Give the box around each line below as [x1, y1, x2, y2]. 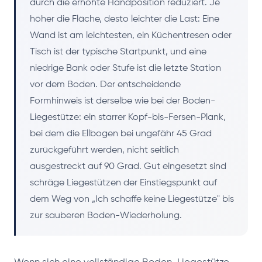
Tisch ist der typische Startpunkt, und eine [30, 47, 206, 57]
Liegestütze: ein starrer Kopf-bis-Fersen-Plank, [30, 112, 226, 122]
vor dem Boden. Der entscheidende [30, 80, 181, 89]
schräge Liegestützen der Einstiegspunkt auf [30, 178, 217, 188]
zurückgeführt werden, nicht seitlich [30, 145, 179, 155]
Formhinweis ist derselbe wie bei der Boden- [30, 96, 215, 106]
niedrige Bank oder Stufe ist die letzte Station [30, 63, 221, 73]
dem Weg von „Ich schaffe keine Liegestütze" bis [30, 194, 234, 204]
